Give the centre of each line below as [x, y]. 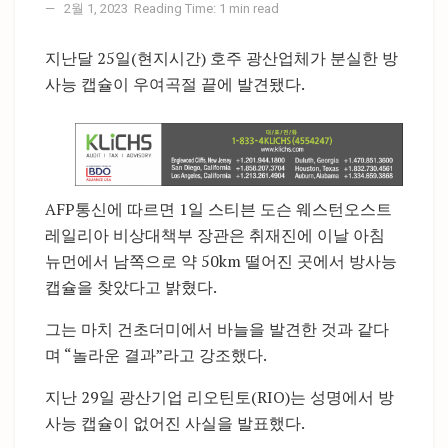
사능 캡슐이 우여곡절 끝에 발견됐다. [175, 83]
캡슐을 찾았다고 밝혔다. [131, 287]
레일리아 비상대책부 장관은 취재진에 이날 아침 [215, 235]
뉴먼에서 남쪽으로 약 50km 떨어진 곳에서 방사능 [221, 261]
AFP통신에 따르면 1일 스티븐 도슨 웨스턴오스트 [218, 209]
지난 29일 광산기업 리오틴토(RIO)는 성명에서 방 [219, 397]
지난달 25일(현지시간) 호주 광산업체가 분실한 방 [221, 57]
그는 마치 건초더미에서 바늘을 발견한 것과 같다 [217, 329]
